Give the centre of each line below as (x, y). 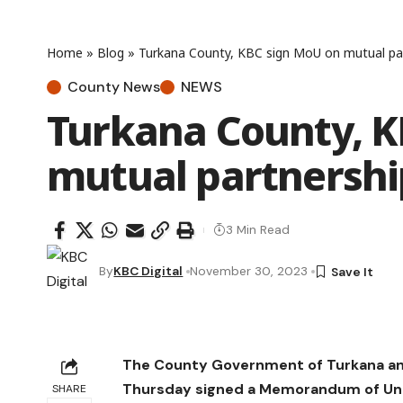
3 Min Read (258, 230)
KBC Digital (148, 271)
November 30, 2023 (249, 271)
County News (114, 86)
